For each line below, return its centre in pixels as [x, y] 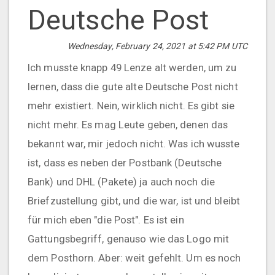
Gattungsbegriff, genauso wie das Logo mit [129, 238]
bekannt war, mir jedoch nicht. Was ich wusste [134, 143]
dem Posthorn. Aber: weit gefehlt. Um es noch [134, 258]
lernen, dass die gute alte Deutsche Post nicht [133, 86]
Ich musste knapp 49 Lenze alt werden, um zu [132, 67]
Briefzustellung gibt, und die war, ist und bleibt [134, 200]
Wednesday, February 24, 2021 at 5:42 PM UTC [157, 46]
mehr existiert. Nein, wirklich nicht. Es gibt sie [131, 105]
